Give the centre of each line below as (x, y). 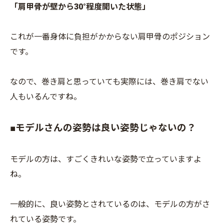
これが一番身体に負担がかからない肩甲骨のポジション (110, 36)
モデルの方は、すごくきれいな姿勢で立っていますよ (106, 159)
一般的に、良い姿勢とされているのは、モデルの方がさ (110, 204)
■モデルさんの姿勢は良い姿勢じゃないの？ (103, 128)
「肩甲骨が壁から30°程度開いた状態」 (80, 6)
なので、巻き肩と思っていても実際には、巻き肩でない (109, 81)
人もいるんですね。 (46, 96)
